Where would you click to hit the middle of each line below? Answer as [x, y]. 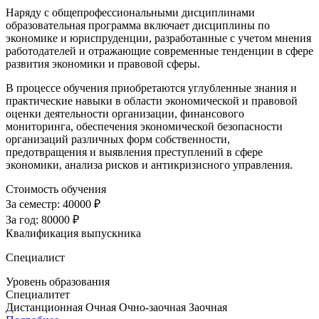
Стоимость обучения [56, 189]
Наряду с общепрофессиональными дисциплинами [130, 13]
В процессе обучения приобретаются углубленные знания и [151, 88]
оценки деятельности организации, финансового [125, 114]
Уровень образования [58, 282]
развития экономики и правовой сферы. [103, 64]
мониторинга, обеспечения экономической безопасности [144, 127]
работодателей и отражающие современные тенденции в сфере [159, 51]
